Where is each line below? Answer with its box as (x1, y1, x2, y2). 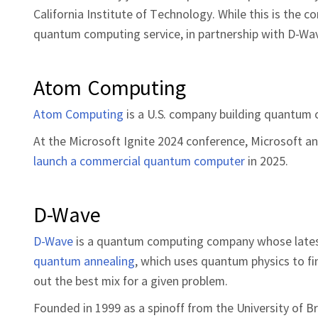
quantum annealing (33, 252, 135, 269)
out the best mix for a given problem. (33, 272, 228, 289)
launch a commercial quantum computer (33, 152, 245, 169)
